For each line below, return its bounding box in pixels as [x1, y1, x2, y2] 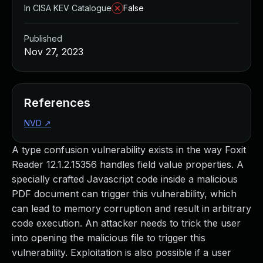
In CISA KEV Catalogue [24, 3, 112, 13]
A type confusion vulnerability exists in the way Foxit [12, 144, 246, 156]
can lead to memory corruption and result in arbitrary [12, 203, 251, 214]
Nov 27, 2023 [24, 46, 83, 58]
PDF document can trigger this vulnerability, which [12, 188, 237, 200]
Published [24, 33, 62, 43]
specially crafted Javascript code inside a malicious [12, 173, 238, 185]
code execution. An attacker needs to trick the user [12, 217, 241, 229]
